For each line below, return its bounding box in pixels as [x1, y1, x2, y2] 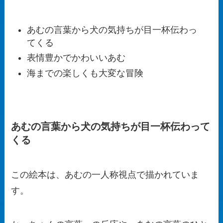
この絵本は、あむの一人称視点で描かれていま [11, 169, 200, 180]
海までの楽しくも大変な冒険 [26, 68, 143, 78]
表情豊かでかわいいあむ [26, 53, 125, 63]
